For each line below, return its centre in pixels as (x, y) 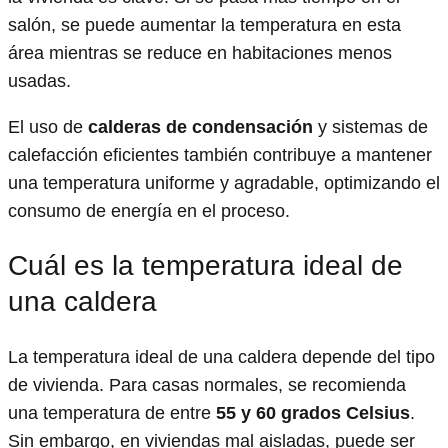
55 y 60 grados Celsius (313, 413)
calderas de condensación (200, 126)
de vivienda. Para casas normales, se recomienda (207, 385)
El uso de (48, 126)
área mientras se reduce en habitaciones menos (200, 52)
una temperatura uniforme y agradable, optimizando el (224, 182)
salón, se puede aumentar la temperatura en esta (204, 24)
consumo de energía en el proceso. (149, 210)
